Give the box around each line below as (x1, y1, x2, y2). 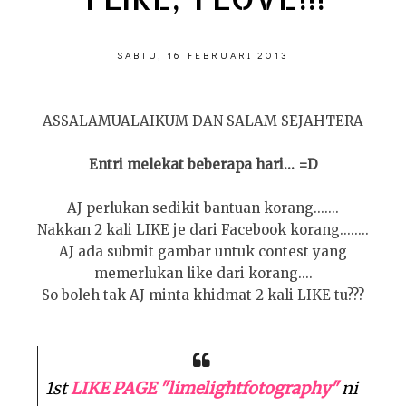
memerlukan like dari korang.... (93, 265, 313, 282)
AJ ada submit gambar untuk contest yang (59, 243, 347, 260)
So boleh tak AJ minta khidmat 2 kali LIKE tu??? (42, 286, 364, 304)
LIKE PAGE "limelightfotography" (70, 378, 338, 399)
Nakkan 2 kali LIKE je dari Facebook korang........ (37, 221, 369, 238)
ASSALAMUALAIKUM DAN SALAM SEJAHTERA (43, 112, 363, 130)
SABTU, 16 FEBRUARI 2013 (117, 48, 289, 62)
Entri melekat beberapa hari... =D (88, 156, 318, 173)
